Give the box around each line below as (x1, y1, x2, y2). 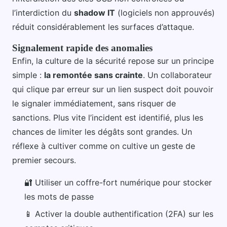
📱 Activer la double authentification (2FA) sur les (24, 209, 213, 219)
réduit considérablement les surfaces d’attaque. (12, 21, 194, 32)
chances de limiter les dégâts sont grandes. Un (12, 126, 192, 137)
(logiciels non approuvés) (115, 7, 215, 18)
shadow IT (74, 7, 115, 18)
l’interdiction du (12, 7, 74, 18)
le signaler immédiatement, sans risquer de (12, 98, 176, 108)
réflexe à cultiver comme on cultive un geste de (12, 140, 195, 151)
